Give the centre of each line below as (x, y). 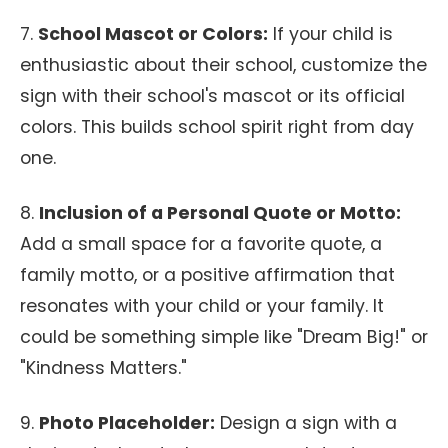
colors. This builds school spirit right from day (217, 127)
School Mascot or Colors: (153, 34)
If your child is (330, 34)
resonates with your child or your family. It (202, 306)
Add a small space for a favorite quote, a (201, 244)
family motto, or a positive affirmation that (207, 275)
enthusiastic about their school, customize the (223, 65)
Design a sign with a (306, 423)
